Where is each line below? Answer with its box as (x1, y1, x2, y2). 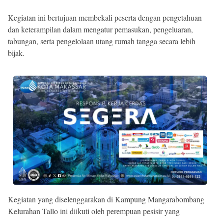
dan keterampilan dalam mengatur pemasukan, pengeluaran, (8, 24, 193, 34)
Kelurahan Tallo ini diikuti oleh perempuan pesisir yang (8, 205, 180, 216)
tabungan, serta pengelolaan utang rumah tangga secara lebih (8, 35, 195, 46)
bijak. (8, 47, 25, 58)
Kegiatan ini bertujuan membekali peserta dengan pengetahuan (8, 12, 202, 23)
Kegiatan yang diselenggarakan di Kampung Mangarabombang (8, 193, 204, 204)
